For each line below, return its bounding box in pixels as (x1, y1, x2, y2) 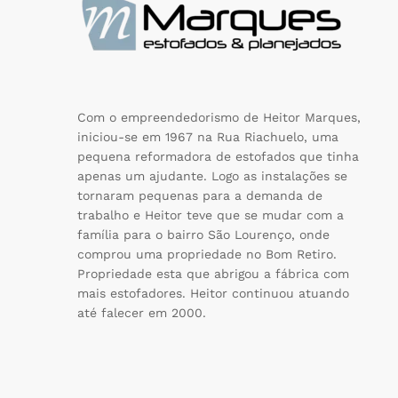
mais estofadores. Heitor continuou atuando (77, 286, 349, 301)
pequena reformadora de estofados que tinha (77, 149, 359, 164)
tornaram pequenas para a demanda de (77, 188, 322, 203)
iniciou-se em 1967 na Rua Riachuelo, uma (77, 130, 338, 145)
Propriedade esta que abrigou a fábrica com (77, 267, 349, 282)
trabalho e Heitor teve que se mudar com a (77, 208, 344, 223)
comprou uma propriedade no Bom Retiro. (77, 247, 337, 262)
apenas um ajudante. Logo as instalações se (77, 169, 347, 184)
